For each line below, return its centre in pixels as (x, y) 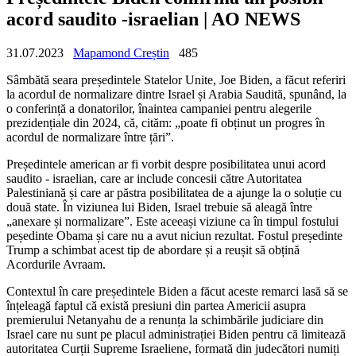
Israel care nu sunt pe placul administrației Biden (129, 334)
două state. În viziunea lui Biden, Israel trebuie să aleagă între (159, 207)
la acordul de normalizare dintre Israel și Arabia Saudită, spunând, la (176, 94)
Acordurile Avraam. (56, 264)
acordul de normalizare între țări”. (90, 137)
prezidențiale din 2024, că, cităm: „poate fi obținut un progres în (166, 122)
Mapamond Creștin (121, 52)
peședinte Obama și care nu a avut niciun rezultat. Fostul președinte (174, 235)
